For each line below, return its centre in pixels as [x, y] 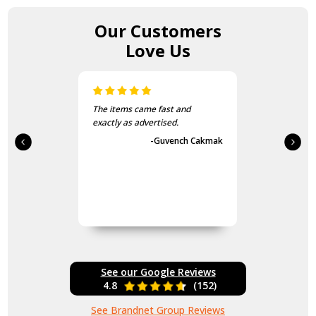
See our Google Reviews [158, 272]
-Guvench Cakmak [187, 141]
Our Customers [158, 31]
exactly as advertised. [136, 123]
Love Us [158, 51]
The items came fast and [142, 109]
